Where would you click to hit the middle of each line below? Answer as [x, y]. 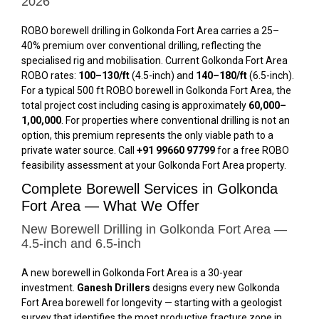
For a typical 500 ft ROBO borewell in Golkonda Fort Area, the [156, 90]
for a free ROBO [252, 150]
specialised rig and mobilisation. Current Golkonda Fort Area [155, 61]
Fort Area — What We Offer [110, 206]
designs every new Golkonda [215, 287]
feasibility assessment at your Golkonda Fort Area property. [154, 165]
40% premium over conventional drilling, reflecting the [141, 46]
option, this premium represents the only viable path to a [147, 135]
